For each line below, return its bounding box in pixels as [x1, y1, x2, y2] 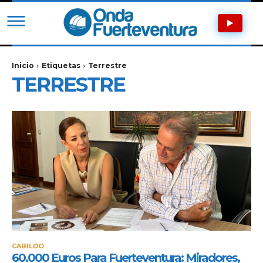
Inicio [12, 60, 34, 70]
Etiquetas [42, 60, 80, 70]
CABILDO [12, 241, 44, 250]
